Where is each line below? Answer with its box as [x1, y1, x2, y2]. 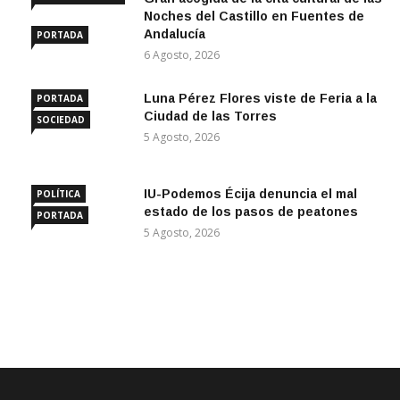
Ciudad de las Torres [144, 109, 277, 123]
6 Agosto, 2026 [144, 47, 220, 62]
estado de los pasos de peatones [144, 204, 358, 219]
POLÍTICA [37, 187, 80, 200]
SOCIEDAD [37, 113, 85, 126]
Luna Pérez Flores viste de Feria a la [144, 91, 377, 105]
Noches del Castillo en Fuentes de [144, 9, 364, 23]
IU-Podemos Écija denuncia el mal [144, 187, 357, 201]
